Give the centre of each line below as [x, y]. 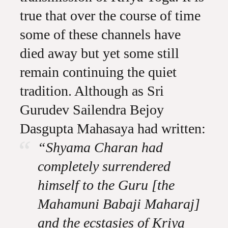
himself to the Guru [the [106, 185]
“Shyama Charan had [100, 147]
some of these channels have [100, 34]
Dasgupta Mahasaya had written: [112, 129]
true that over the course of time [110, 16]
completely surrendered [104, 166]
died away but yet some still [99, 53]
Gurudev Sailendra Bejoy [92, 110]
